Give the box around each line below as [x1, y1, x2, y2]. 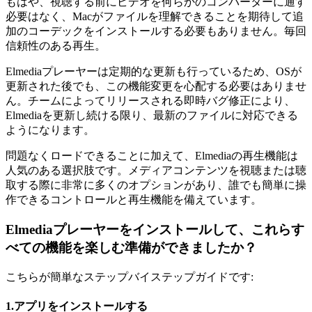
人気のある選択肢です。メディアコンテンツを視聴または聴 [6, 164, 306, 177]
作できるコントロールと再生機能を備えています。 [6, 194, 262, 206]
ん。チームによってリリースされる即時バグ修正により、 [6, 95, 295, 107]
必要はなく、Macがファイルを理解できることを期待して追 [6, 10, 304, 23]
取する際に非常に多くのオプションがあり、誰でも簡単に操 [6, 179, 306, 192]
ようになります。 [6, 124, 95, 136]
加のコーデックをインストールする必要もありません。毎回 [6, 25, 306, 38]
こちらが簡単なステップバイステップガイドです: [6, 270, 253, 283]
